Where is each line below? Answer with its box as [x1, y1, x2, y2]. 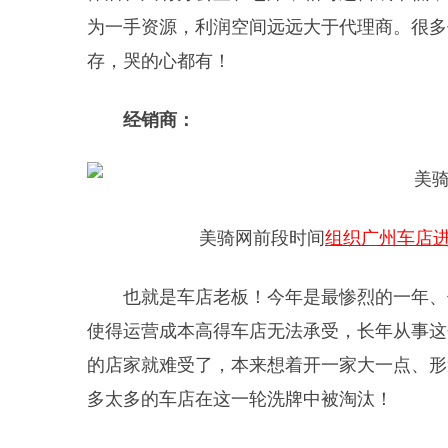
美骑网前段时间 [199, 228, 325, 248]
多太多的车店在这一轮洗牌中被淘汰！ [87, 389, 393, 409]
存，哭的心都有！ [87, 51, 231, 71]
